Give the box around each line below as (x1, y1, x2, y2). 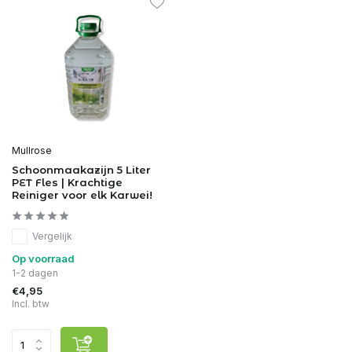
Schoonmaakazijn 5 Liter (12, 163, 151, 176)
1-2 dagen (12, 266, 58, 279)
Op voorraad (12, 251, 75, 265)
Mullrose (12, 144, 52, 156)
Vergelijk (32, 229, 72, 242)
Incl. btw (12, 297, 49, 310)
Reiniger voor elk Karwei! (12, 188, 152, 201)
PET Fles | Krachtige (12, 175, 123, 189)
